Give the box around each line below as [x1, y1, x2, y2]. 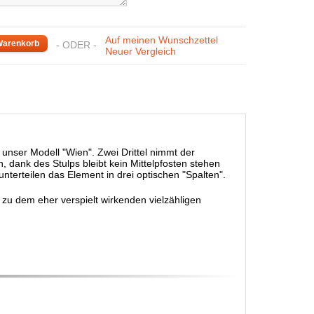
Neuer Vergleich [105, 46, 176, 57]
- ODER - [48, 39, 105, 50]
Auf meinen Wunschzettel [105, 34, 218, 46]
